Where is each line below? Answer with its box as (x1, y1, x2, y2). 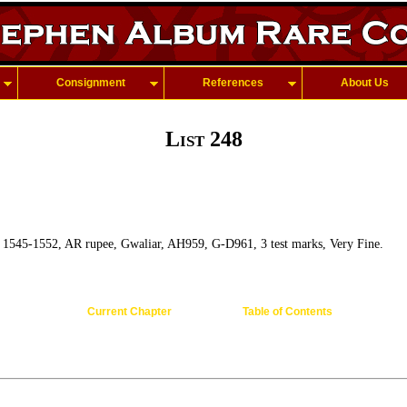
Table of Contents (242, 305, 333, 318)
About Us (341, 76, 389, 89)
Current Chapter (86, 305, 172, 318)
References (203, 76, 263, 89)
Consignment (56, 76, 125, 89)
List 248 (164, 127, 243, 151)
